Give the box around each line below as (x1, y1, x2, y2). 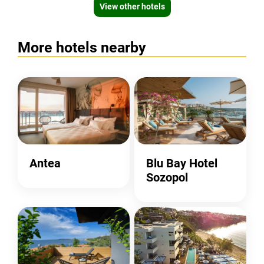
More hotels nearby (18, 39, 146, 56)
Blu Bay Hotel (146, 156, 217, 170)
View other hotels (99, 2, 165, 11)
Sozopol (146, 170, 188, 184)
